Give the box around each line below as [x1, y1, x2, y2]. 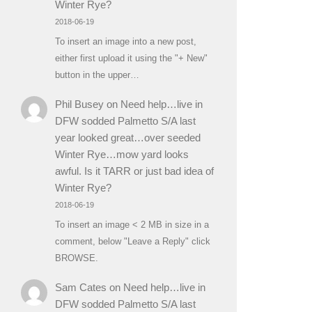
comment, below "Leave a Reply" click [54, 235, 210, 247]
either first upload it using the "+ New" [54, 52, 208, 63]
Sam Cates [54, 281, 107, 294]
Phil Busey [54, 98, 104, 111]
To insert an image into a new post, [54, 36, 196, 47]
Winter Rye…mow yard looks [54, 148, 189, 161]
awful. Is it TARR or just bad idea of [54, 165, 214, 178]
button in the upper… [54, 69, 139, 80]
